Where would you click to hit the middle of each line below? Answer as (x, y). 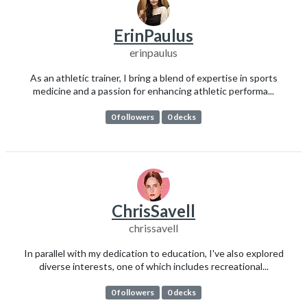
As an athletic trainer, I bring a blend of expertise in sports (153, 77)
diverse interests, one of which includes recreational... (153, 267)
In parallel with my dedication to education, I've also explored (153, 254)
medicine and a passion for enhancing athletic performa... (153, 90)
